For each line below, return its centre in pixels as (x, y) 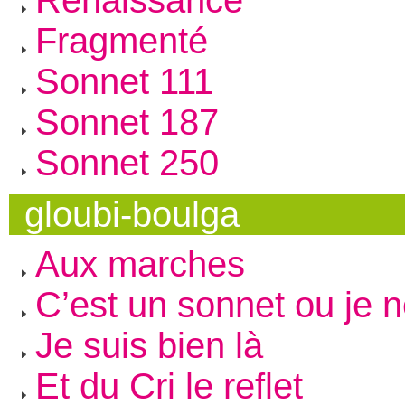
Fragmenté (121, 41)
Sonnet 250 (127, 163)
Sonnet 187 (127, 122)
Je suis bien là (149, 346)
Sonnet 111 (124, 82)
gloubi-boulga (132, 215)
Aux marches (140, 264)
